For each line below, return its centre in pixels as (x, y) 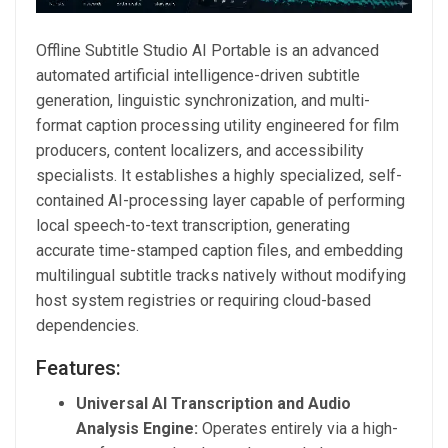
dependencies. (87, 326)
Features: (78, 368)
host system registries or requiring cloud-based (203, 301)
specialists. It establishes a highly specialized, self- (219, 176)
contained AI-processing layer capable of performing (220, 201)
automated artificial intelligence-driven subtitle (198, 76)
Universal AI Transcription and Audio (213, 404)
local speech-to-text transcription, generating (193, 226)
